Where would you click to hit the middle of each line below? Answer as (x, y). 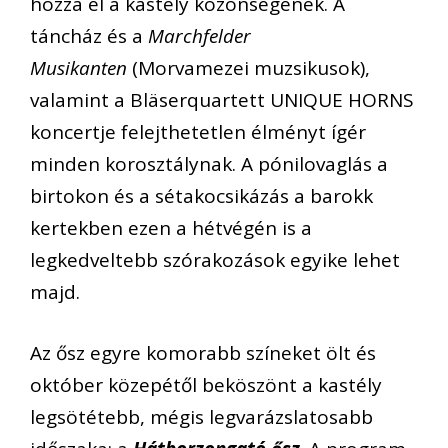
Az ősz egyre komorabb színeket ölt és (203, 352)
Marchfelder (199, 36)
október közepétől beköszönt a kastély (206, 384)
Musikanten (81, 68)
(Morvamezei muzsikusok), (251, 68)
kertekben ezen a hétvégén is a (171, 228)
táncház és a (89, 36)
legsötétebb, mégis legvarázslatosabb (201, 416)
